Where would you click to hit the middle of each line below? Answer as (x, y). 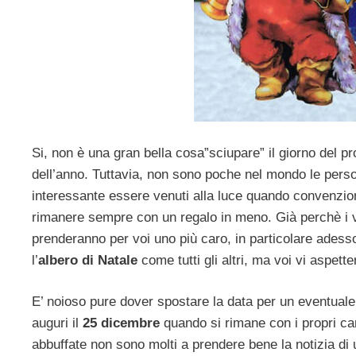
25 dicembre (121, 323)
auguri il (57, 323)
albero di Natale (88, 260)
